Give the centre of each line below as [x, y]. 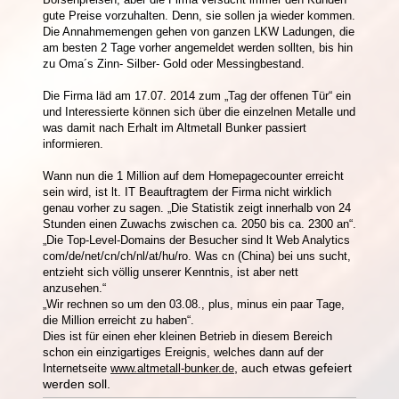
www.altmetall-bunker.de [172, 368]
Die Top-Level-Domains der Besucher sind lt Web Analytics [198, 240]
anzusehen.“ [76, 288]
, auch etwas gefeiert [293, 367]
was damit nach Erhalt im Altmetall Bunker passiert [175, 127]
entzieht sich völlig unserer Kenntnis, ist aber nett [171, 272]
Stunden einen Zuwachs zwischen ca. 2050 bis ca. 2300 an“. [199, 224]
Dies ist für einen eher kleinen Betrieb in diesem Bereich [187, 336]
